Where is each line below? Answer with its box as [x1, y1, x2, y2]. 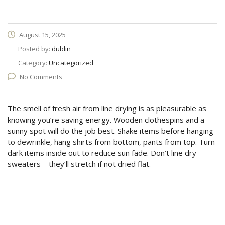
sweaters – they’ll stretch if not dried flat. [8, 159, 151, 169]
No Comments [20, 72, 62, 81]
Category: [18, 58, 49, 67]
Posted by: [18, 44, 52, 53]
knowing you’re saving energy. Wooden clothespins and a [8, 115, 204, 125]
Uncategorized [49, 58, 93, 67]
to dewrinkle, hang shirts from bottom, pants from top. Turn [8, 137, 215, 147]
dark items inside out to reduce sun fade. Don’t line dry [8, 148, 196, 158]
